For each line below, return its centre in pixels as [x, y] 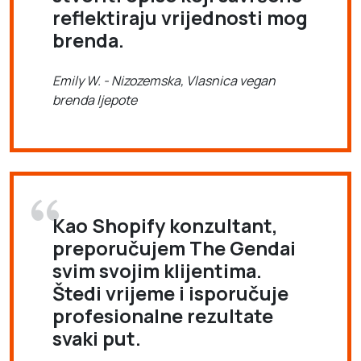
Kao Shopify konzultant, [165, 225]
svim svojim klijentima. [157, 270]
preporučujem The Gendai [174, 248]
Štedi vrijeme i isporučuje [170, 293]
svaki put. [97, 338]
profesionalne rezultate [163, 315]
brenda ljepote [95, 100]
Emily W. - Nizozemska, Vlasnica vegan [164, 80]
